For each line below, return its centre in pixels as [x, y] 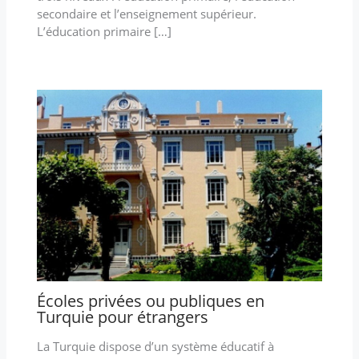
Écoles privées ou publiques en [150, 301]
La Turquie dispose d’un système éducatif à [155, 347]
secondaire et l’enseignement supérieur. [146, 13]
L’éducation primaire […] [104, 31]
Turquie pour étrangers [122, 317]
